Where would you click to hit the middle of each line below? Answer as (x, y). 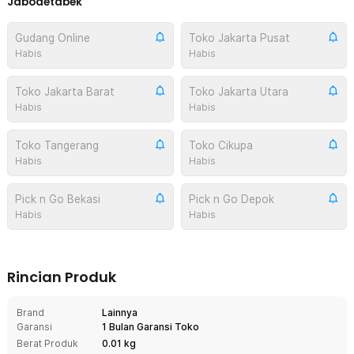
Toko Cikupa (220, 145)
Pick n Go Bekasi (58, 199)
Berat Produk (47, 343)
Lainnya (120, 312)
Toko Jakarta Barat (65, 91)
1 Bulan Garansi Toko (151, 326)
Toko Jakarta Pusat (239, 38)
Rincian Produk (62, 277)
